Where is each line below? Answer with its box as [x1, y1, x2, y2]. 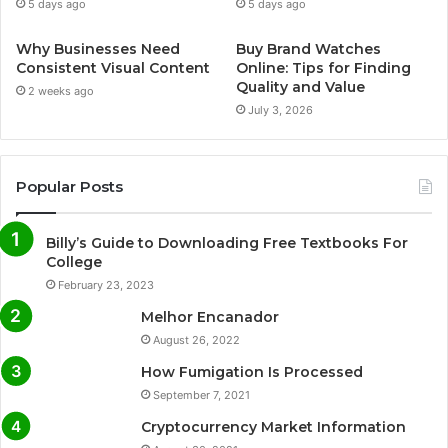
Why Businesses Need [16, 40, 180, 59]
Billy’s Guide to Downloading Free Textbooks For [46, 234, 408, 253]
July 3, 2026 [248, 103, 314, 118]
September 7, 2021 [153, 388, 250, 403]
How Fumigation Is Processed [141, 363, 363, 382]
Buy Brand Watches [236, 40, 382, 59]
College [46, 253, 102, 272]
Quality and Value [236, 78, 366, 97]
